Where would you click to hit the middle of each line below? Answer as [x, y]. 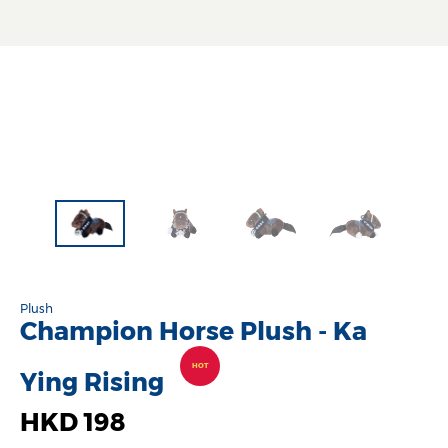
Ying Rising [95, 382]
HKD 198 [73, 422]
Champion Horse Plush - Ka [193, 331]
